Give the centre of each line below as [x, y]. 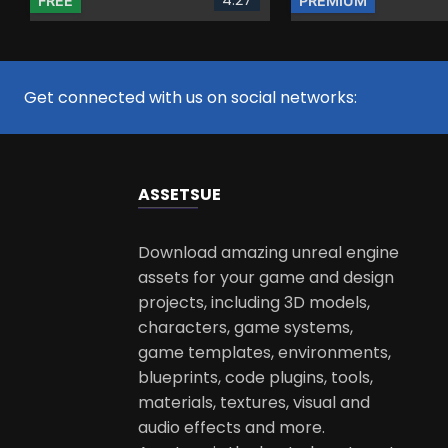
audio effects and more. [231, 427]
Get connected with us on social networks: [190, 97]
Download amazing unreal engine [268, 252]
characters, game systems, [245, 327]
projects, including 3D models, [253, 302]
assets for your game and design [265, 277]
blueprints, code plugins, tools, [255, 377]
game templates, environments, [264, 352]
